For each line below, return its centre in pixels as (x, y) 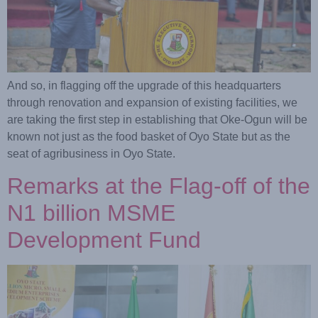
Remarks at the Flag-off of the (159, 186)
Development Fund (104, 240)
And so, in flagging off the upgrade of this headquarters (144, 85)
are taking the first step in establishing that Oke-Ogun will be (157, 119)
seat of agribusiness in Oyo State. (91, 153)
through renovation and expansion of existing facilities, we (152, 102)
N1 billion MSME (91, 213)
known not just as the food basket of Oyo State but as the (149, 136)
